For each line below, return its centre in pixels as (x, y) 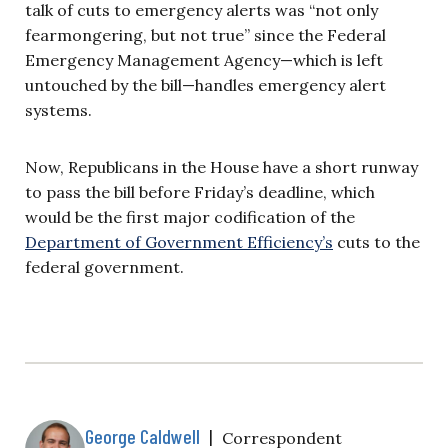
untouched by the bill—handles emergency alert (205, 84)
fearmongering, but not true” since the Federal (205, 34)
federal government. (104, 266)
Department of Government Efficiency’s (179, 241)
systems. (58, 109)
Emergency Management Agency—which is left (204, 59)
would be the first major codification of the (190, 216)
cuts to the (376, 241)
